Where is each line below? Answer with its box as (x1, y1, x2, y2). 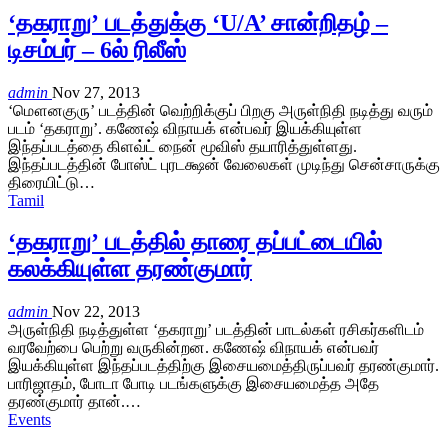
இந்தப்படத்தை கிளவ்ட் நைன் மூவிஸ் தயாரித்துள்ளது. (8, 137, 357, 155)
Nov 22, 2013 (52, 303, 140, 321)
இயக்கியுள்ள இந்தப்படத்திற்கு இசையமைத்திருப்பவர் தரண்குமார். (8, 357, 439, 375)
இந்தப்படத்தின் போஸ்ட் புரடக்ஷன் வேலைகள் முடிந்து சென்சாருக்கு (8, 155, 440, 173)
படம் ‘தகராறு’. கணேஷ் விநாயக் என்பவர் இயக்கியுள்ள (8, 119, 362, 137)
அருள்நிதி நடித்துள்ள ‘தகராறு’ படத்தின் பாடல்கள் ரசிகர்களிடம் (8, 321, 424, 339)
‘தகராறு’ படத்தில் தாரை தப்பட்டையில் (8, 229, 382, 256)
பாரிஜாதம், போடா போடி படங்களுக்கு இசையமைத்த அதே (8, 375, 379, 393)
